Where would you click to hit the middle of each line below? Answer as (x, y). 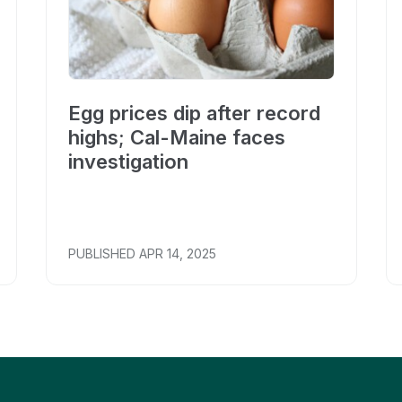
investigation (128, 162)
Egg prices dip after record (194, 114)
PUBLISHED (102, 253)
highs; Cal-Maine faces (177, 138)
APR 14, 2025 (178, 253)
